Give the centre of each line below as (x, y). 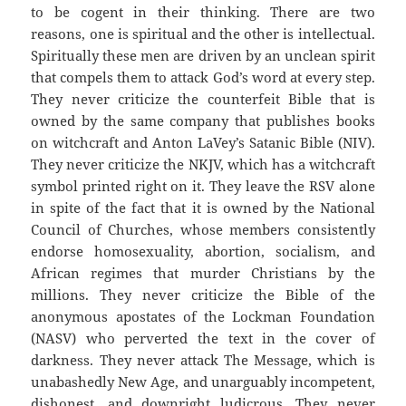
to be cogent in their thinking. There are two (203, 12)
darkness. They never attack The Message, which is (203, 360)
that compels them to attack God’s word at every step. (203, 77)
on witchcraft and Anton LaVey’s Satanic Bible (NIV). (203, 143)
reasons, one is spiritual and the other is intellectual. (203, 34)
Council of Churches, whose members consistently (203, 230)
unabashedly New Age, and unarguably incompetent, (203, 382)
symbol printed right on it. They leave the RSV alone (203, 186)
